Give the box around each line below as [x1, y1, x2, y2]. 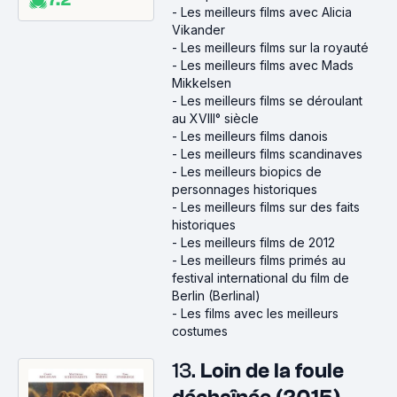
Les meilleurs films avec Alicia [181, 4, 352, 19]
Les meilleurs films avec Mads [181, 58, 354, 73]
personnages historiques [172, 182, 317, 197]
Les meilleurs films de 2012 [181, 235, 335, 250]
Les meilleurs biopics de [181, 164, 322, 179]
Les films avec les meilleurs [181, 306, 339, 321]
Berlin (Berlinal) [172, 288, 261, 303]
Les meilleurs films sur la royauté [181, 40, 369, 55]
